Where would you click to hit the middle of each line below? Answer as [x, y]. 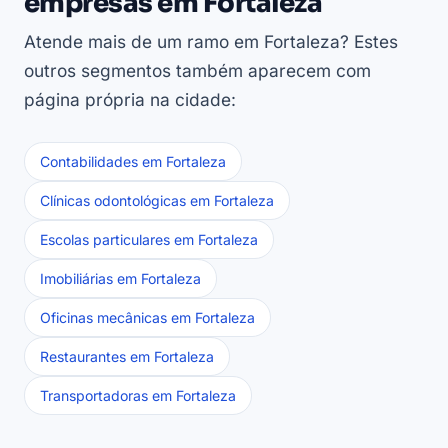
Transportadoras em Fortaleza [138, 396]
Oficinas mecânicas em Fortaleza [147, 318]
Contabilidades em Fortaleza [133, 162]
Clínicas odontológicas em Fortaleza [157, 201]
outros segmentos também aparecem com [197, 71]
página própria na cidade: [130, 100]
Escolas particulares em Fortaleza [149, 240]
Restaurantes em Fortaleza [127, 357]
